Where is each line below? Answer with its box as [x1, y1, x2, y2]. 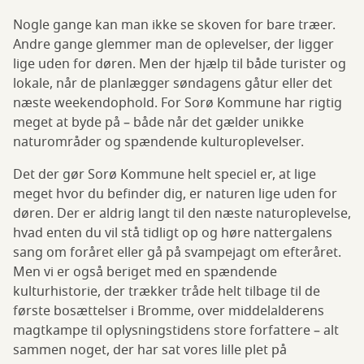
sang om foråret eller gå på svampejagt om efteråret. [13, 243, 341, 263]
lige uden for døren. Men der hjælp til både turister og [13, 54, 346, 75]
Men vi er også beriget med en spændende [13, 262, 277, 283]
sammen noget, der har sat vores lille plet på [13, 340, 287, 361]
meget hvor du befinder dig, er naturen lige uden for [13, 184, 337, 205]
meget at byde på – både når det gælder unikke [13, 113, 304, 133]
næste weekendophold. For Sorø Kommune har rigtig [13, 93, 342, 114]
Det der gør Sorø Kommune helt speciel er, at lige [13, 165, 316, 185]
